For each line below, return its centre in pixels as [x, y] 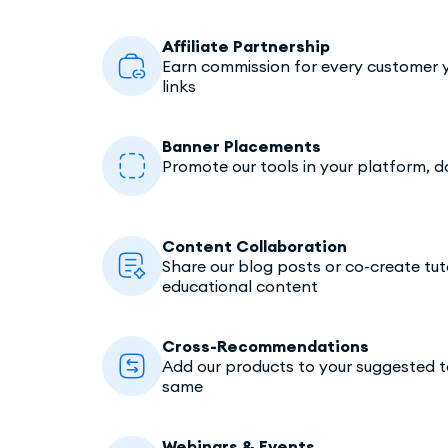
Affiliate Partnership [246, 45]
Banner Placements [241, 145]
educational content [240, 285]
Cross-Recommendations [265, 345]
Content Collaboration [254, 245]
